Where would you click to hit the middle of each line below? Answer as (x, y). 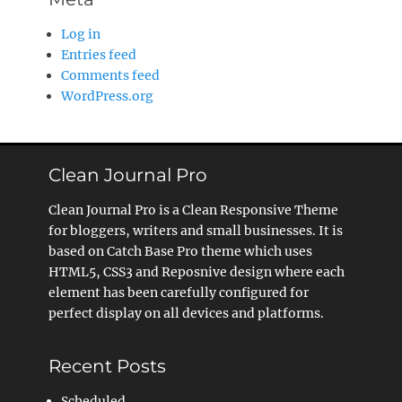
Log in (81, 34)
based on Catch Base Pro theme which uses (180, 251)
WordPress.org (107, 96)
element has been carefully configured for (179, 293)
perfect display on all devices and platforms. (186, 313)
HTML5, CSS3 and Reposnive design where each (197, 272)
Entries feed (99, 55)
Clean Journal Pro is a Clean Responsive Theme (193, 210)
